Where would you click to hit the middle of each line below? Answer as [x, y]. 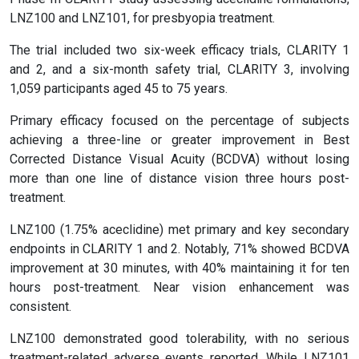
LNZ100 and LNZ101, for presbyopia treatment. [142, 18]
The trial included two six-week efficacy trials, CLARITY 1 [179, 50]
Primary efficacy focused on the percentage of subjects [179, 121]
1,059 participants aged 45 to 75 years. [119, 89]
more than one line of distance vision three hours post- [179, 179]
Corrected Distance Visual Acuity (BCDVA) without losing [179, 159]
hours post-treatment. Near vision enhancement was [179, 288]
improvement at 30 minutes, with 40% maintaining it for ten [179, 268]
